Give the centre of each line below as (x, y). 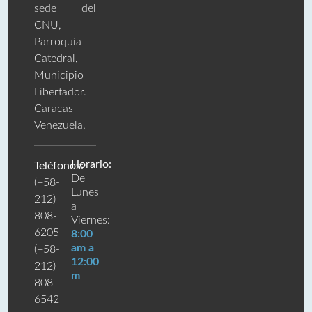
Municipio (59, 76)
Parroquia (58, 42)
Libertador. (61, 92)
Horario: (92, 165)
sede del (65, 9)
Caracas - (65, 109)
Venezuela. (60, 126)
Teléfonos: (59, 166)
